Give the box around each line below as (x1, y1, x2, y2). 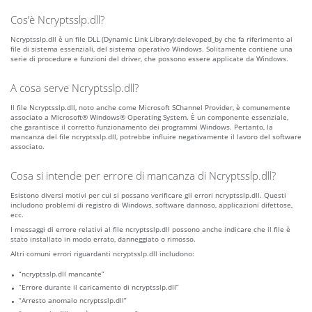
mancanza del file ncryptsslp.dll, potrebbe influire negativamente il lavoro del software (10, 132, 302, 142)
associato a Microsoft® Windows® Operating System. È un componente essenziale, (10, 112, 288, 123)
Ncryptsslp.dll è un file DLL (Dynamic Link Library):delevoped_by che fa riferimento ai (10, 34, 292, 45)
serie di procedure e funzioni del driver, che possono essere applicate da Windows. (10, 54, 288, 64)
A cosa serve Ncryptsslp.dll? (10, 81, 139, 95)
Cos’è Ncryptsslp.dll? (10, 13, 104, 27)
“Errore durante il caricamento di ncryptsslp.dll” (19, 282, 179, 292)
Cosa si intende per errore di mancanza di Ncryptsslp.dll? (10, 169, 276, 183)
